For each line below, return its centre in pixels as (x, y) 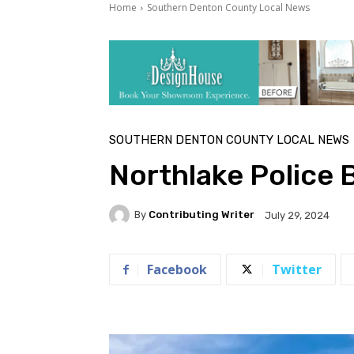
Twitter (297, 269)
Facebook (177, 269)
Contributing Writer (201, 215)
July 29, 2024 (297, 215)
